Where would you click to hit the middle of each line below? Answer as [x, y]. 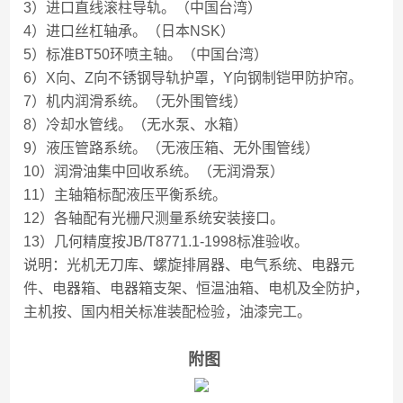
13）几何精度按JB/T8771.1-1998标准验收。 [166, 242]
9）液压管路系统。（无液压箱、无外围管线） [172, 148]
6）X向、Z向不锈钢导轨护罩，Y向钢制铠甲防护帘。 [193, 78]
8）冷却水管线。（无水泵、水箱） [136, 125]
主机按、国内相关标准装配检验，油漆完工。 [168, 312]
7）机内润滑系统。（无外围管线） [136, 101]
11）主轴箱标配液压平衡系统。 [125, 195]
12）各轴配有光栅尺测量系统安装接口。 [154, 218]
